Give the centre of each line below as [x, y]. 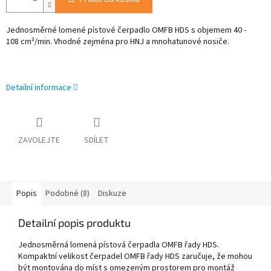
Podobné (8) [67, 194]
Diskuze [112, 194]
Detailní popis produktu [74, 223]
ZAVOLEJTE [39, 141]
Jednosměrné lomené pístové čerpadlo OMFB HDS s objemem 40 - [126, 31]
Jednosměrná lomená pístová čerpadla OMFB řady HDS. [119, 245]
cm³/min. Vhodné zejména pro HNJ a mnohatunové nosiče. [125, 42]
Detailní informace [39, 88]
